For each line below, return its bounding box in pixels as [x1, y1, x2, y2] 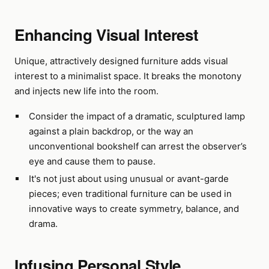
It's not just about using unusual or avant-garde [28, 173, 229, 184]
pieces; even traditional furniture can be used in [28, 188, 232, 199]
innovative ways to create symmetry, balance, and [28, 203, 239, 214]
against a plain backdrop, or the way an [28, 125, 193, 137]
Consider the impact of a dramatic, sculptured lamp [28, 110, 245, 122]
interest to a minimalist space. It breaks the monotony [14, 70, 241, 82]
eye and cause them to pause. [28, 156, 156, 167]
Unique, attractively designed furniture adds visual [14, 55, 228, 67]
